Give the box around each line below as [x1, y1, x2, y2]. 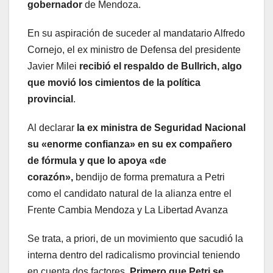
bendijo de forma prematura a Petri [76, 172, 225, 183]
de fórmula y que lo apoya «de [27, 155, 166, 166]
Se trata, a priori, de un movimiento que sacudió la [27, 233, 243, 244]
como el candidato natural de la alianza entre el [27, 188, 232, 199]
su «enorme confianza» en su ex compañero [27, 139, 232, 150]
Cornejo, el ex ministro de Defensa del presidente [27, 44, 241, 55]
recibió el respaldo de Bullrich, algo [79, 61, 242, 72]
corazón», [27, 172, 76, 183]
